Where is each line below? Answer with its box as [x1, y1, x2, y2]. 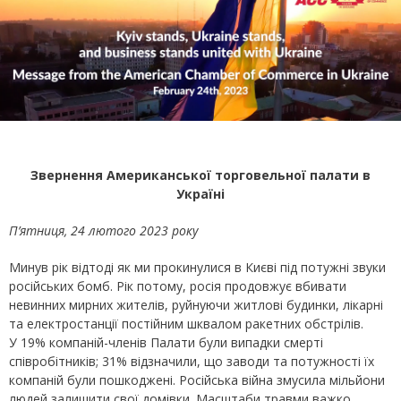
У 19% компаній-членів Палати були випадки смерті [9, 334, 323, 352]
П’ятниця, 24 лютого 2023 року [9, 222, 201, 240]
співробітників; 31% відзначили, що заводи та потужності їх [9, 353, 374, 371]
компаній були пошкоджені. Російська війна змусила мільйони [9, 371, 385, 389]
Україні [176, 185, 225, 203]
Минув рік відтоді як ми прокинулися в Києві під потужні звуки [9, 259, 386, 277]
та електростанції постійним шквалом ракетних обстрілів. [9, 315, 363, 333]
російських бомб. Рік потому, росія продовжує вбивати [9, 277, 346, 295]
